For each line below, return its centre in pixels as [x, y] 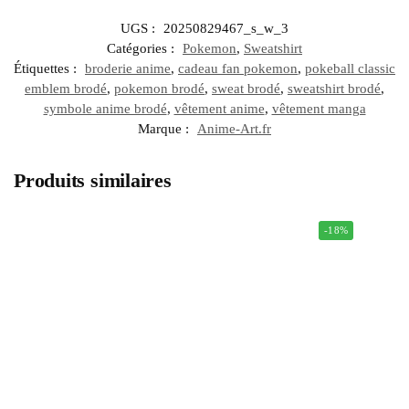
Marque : [165, 129]
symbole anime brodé [105, 109]
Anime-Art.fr [234, 129]
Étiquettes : [47, 69]
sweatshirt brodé [334, 89]
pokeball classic [350, 69]
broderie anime [128, 69]
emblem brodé [66, 89]
